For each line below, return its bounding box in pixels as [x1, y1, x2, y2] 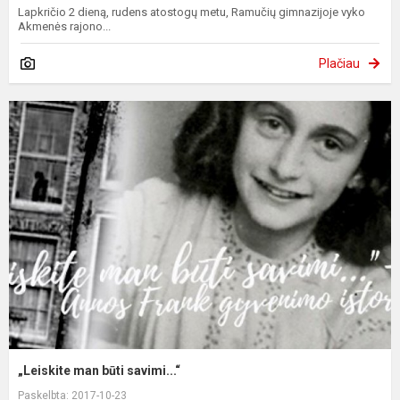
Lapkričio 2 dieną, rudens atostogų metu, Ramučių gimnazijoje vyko [18, 5, 365, 20]
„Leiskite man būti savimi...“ [18, 363, 180, 379]
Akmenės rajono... [18, 20, 111, 34]
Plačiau [319, 56, 360, 71]
